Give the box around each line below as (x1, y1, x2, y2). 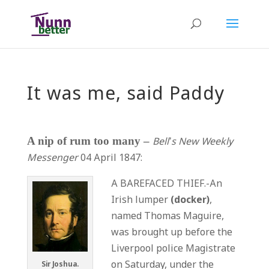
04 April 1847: (77, 152, 142, 165)
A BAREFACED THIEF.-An (110, 178, 222, 190)
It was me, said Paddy (26, 83, 225, 107)
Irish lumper (110, 194, 171, 207)
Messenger (26, 152, 78, 165)
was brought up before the (110, 226, 232, 239)
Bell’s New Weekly (152, 136, 233, 148)
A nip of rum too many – (26, 134, 153, 147)
